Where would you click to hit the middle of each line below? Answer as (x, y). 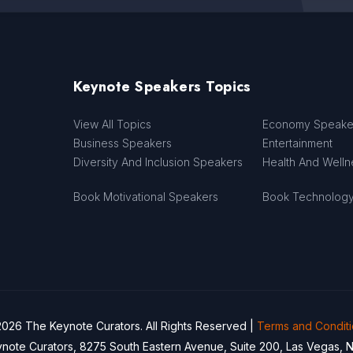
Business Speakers (122, 143)
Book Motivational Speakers (145, 197)
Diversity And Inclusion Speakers (158, 162)
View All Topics (112, 124)
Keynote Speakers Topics (162, 87)
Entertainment (298, 143)
